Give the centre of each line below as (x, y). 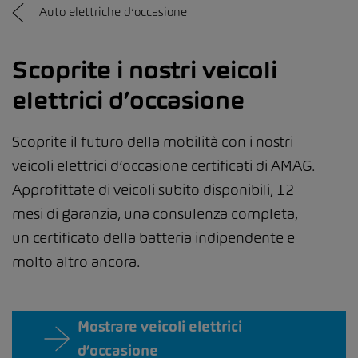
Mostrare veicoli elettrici (160, 327)
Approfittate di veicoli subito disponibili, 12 (153, 190)
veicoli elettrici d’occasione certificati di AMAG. (163, 166)
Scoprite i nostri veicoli (145, 70)
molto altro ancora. (78, 262)
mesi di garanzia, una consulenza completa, (155, 214)
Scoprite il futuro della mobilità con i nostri (153, 142)
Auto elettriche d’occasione (113, 12)
